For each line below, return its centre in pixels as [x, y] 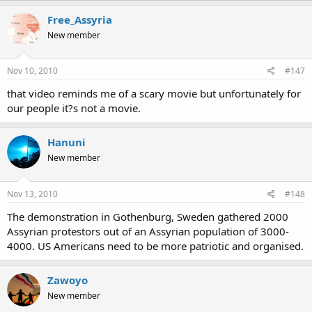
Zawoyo [68, 280]
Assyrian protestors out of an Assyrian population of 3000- [148, 231]
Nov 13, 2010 [32, 194]
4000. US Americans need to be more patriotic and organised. [155, 245]
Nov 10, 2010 [32, 71]
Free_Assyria [80, 19]
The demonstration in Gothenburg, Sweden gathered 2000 [148, 216]
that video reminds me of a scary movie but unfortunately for [154, 93]
